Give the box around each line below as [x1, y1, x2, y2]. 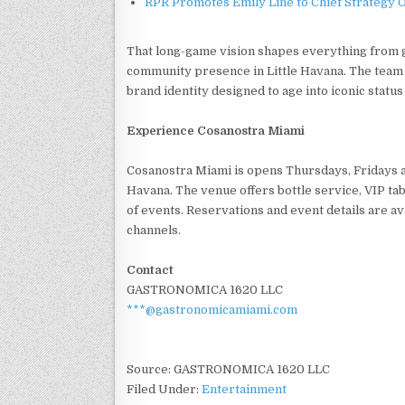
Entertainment [202, 381, 287, 396]
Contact [127, 262, 174, 277]
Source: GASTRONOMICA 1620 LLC [127, 362, 330, 376]
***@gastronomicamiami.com [127, 302, 297, 316]
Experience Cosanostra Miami [127, 123, 305, 137]
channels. [127, 222, 181, 237]
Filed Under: [127, 381, 202, 396]
